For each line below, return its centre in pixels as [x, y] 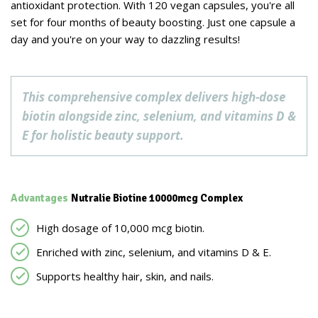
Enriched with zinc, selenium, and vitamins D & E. [154, 252]
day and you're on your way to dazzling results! [125, 39]
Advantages [39, 198]
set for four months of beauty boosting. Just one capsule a [153, 22]
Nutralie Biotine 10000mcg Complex [156, 198]
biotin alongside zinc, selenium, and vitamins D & [159, 116]
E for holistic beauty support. [103, 136]
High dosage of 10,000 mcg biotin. [120, 228]
